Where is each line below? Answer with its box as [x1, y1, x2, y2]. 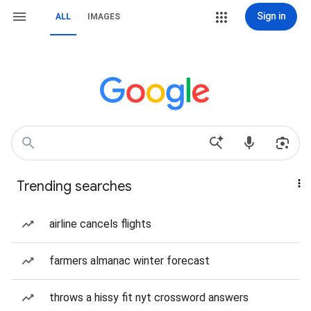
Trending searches [17, 178, 132, 195]
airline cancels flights [49, 217, 151, 230]
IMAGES [87, 12, 120, 22]
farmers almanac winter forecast [49, 254, 210, 267]
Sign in [256, 10, 286, 22]
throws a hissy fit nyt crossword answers [49, 291, 249, 304]
